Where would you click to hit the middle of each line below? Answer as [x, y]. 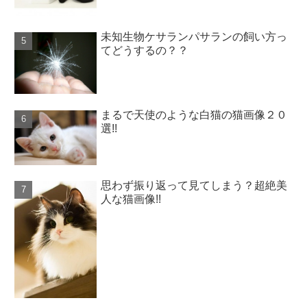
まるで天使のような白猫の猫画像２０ [194, 114]
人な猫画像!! [131, 199]
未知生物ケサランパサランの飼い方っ [194, 37]
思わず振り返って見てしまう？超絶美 [194, 186]
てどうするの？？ [145, 51]
